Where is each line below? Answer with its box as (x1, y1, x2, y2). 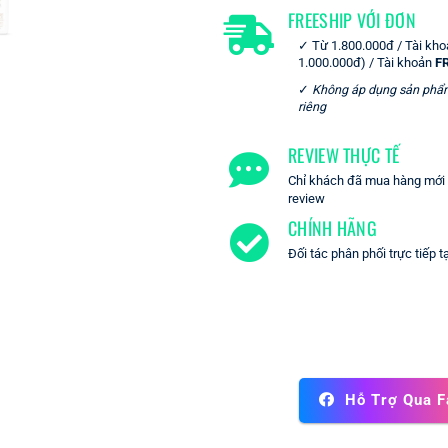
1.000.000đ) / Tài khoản (298, 54, 435, 70)
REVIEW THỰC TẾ (288, 141, 400, 168)
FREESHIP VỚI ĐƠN (288, 6, 416, 33)
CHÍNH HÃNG (288, 214, 377, 241)
